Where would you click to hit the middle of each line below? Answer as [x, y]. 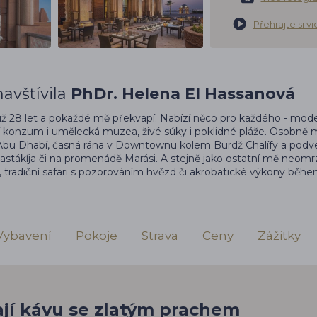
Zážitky [279, 235]
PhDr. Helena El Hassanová [183, 93]
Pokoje [97, 235]
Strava [160, 235]
